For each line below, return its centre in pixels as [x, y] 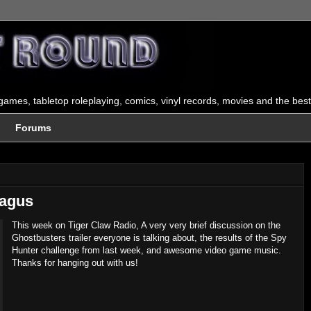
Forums [33, 128]
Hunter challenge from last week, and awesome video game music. [146, 250]
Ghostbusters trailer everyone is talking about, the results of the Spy [149, 238]
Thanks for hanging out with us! [75, 263]
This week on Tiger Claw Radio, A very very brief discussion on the [146, 225]
